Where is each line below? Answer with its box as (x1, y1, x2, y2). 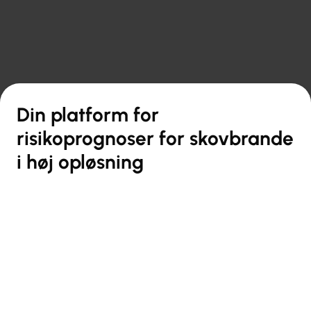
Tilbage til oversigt (30, 67, 103, 78)
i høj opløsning (17, 149, 144, 174)
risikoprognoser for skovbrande (17, 126, 294, 150)
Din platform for (17, 102, 159, 126)
